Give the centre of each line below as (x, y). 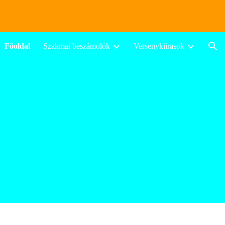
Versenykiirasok (159, 46)
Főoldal (17, 46)
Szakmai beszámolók (77, 46)
